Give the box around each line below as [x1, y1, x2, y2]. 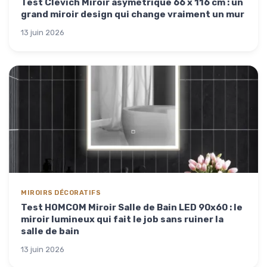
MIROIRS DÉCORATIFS [21, 188, 101, 197]
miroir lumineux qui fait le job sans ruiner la [21, 213, 223, 225]
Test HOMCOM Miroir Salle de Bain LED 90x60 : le [21, 201, 243, 213]
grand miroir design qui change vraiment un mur [21, 8, 244, 20]
